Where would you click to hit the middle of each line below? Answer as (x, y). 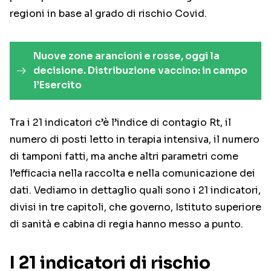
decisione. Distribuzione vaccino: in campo (140, 71)
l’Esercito (57, 85)
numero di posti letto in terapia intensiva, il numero (135, 140)
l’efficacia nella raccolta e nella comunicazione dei (132, 174)
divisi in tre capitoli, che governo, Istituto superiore (135, 207)
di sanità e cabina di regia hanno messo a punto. (126, 224)
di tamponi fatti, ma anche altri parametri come (124, 157)
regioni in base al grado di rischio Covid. (108, 14)
